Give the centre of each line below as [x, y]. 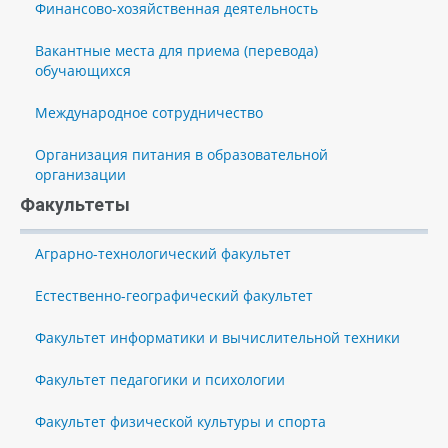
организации [80, 174]
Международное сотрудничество [149, 112]
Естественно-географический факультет [174, 295]
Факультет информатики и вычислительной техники [217, 337]
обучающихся [83, 70]
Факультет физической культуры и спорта [180, 421]
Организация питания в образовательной [181, 154]
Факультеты [75, 204]
